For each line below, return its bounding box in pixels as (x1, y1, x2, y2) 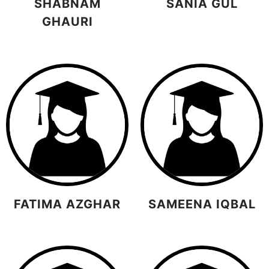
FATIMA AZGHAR (14, 196, 121, 211)
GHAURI (41, 14, 93, 29)
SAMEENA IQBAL (148, 196, 256, 211)
